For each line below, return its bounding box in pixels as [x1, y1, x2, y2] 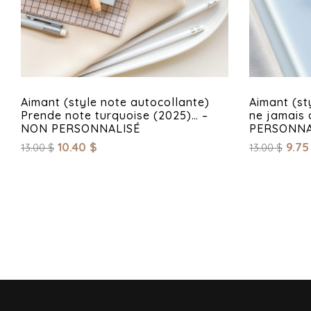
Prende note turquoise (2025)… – [21, 108, 208, 123]
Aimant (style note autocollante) [21, 95, 210, 110]
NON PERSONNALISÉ [21, 121, 140, 136]
